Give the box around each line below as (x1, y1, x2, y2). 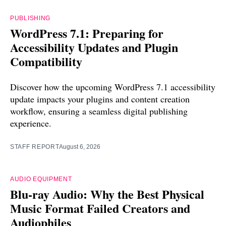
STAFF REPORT (10, 143, 60, 150)
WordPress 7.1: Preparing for (10, 24, 163, 42)
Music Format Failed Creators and (10, 199, 190, 217)
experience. (10, 117, 51, 129)
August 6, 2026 (59, 143, 101, 150)
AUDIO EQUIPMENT (10, 175, 72, 183)
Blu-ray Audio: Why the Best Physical (10, 185, 204, 203)
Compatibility (10, 52, 82, 70)
